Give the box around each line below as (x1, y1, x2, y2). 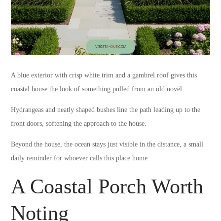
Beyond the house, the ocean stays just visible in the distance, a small (11, 141, 204, 148)
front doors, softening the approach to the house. (11, 120, 147, 128)
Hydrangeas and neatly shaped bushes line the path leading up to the (11, 106, 201, 114)
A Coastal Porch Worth (11, 175, 204, 198)
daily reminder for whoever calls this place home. (11, 154, 150, 162)
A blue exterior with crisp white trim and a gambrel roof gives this (11, 72, 197, 79)
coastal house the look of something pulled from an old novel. (11, 85, 184, 93)
